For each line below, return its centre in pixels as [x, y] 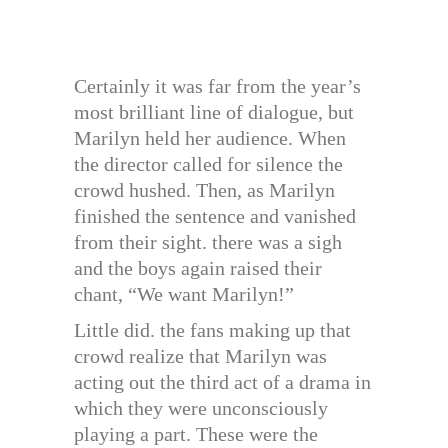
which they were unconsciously [201, 407]
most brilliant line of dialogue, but [214, 111]
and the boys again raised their [198, 267]
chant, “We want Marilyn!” [184, 293]
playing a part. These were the [196, 433]
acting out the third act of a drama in [222, 381]
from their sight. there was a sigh [208, 241]
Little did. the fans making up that [212, 329]
